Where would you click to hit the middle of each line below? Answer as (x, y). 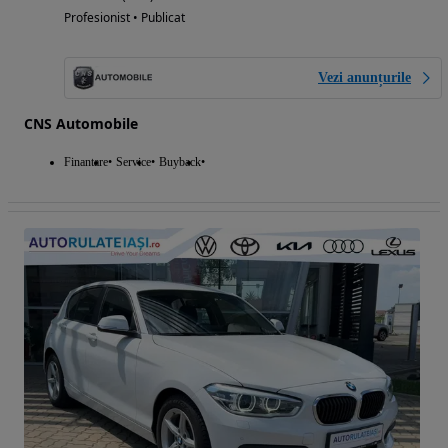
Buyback (180, 162)
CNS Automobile (81, 124)
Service (133, 162)
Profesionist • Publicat (124, 18)
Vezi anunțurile (364, 78)
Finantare (86, 162)
